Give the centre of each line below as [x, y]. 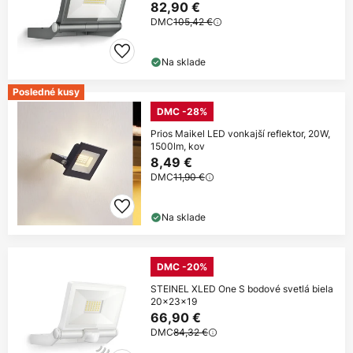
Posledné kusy [46, 92]
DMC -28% [182, 112]
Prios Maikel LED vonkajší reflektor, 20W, [240, 134]
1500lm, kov [178, 147]
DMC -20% [182, 267]
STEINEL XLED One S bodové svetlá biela [242, 289]
